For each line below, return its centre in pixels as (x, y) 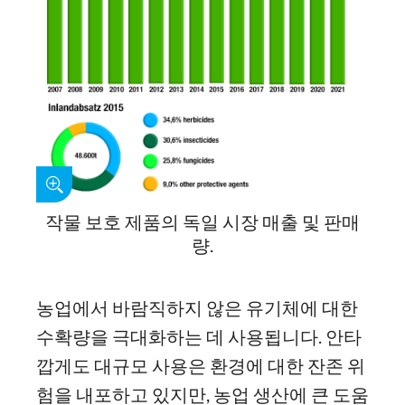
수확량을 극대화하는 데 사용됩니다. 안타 (199, 336)
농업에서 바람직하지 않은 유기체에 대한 (197, 307)
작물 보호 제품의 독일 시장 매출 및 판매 (202, 221)
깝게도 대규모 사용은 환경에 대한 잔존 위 (201, 365)
